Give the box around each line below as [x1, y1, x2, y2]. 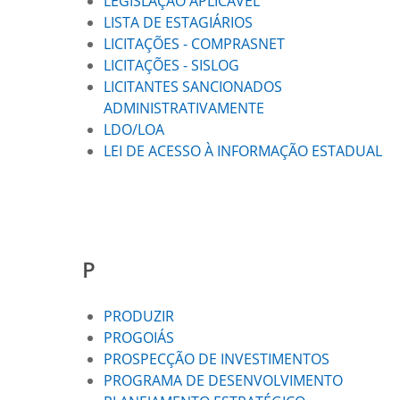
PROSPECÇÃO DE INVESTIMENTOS [104, 349, 329, 369]
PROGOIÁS [104, 328, 174, 347]
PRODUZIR [104, 306, 174, 326]
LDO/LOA [104, 120, 164, 139]
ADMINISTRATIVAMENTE [104, 98, 268, 118]
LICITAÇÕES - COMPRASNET [104, 34, 285, 54]
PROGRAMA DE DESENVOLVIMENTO [104, 371, 343, 390]
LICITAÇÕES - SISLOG [104, 55, 239, 75]
